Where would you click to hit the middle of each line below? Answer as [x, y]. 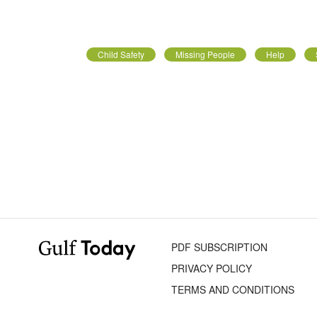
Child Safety [121, 54]
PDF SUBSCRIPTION [220, 247]
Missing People [205, 54]
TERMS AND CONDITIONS [233, 289]
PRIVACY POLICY [212, 268]
